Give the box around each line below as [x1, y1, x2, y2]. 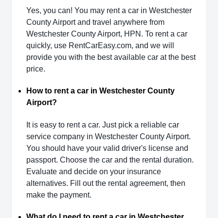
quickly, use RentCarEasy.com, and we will [26, 41, 174, 50]
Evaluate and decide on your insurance [26, 167, 161, 176]
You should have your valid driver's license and [26, 144, 188, 152]
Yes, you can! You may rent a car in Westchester [26, 6, 192, 15]
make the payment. [26, 190, 91, 199]
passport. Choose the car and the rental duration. [26, 155, 194, 164]
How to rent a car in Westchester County [26, 87, 175, 95]
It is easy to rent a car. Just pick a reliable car [26, 120, 179, 129]
